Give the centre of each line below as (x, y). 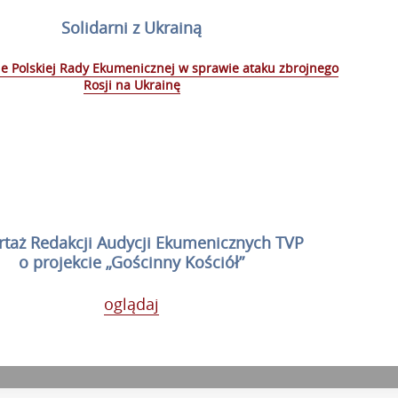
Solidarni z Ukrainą (132, 27)
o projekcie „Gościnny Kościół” (132, 262)
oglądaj (132, 303)
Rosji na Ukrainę (131, 84)
